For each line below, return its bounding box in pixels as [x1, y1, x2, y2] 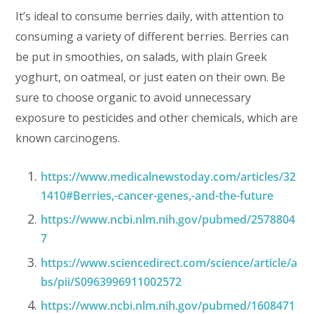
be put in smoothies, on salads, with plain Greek [15, 48, 268, 64]
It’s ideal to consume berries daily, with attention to [15, 8, 285, 24]
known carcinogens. [15, 130, 123, 146]
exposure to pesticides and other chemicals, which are [15, 109, 299, 125]
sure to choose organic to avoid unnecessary [15, 89, 252, 105]
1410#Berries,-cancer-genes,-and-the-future [41, 187, 274, 203]
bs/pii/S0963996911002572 [41, 273, 182, 289]
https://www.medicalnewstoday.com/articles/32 [41, 168, 296, 184]
